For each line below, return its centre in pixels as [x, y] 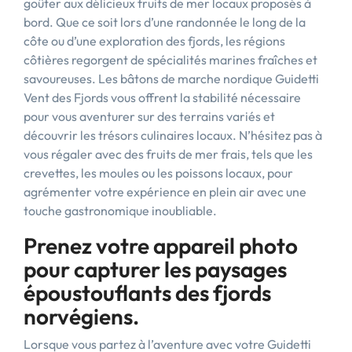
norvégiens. [81, 316]
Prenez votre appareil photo [161, 246]
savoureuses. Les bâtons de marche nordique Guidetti [171, 79]
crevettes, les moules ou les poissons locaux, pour [158, 173]
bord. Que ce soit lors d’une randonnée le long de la [165, 22]
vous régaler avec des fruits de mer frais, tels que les [168, 154]
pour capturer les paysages [155, 269]
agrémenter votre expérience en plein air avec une [165, 192]
